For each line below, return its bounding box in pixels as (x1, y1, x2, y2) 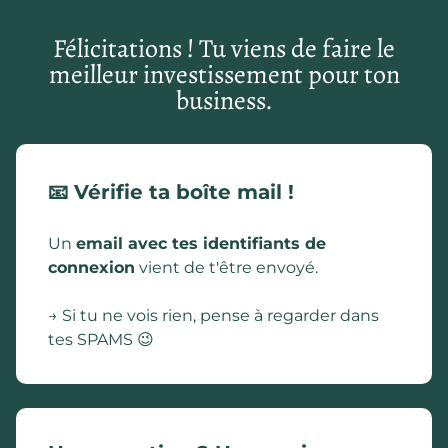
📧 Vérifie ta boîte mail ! (48, 180, 294, 204)
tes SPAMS (48, 330, 137, 349)
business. (175, 83, 273, 118)
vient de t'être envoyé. (135, 258, 318, 277)
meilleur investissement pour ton (48, 57, 400, 92)
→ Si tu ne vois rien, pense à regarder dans (48, 306, 379, 325)
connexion (48, 258, 135, 277)
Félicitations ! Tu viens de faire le (53, 31, 395, 66)
